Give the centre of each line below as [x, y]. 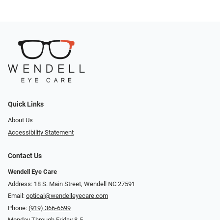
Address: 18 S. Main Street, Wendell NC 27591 [71, 184]
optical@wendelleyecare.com [67, 196]
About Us [20, 120]
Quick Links [26, 105]
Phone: [18, 208]
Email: [17, 196]
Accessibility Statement [41, 132]
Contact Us [25, 156]
